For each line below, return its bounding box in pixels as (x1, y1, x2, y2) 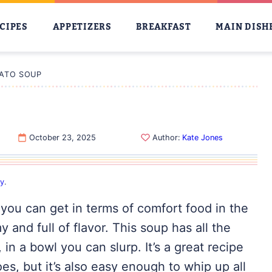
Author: (152, 133, 180, 142)
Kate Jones (182, 133, 223, 142)
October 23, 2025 (29, 133, 96, 142)
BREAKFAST (136, 21, 191, 33)
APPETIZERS (52, 21, 112, 33)
